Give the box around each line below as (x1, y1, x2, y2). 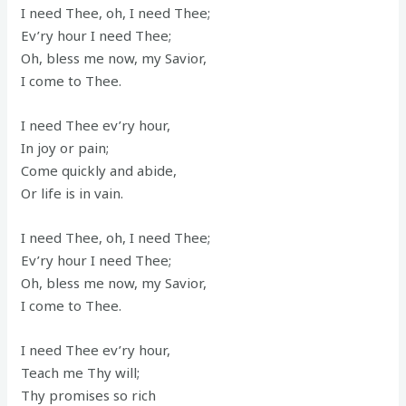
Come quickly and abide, (21, 160, 178, 179)
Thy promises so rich (21, 385, 157, 404)
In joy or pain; (21, 138, 110, 157)
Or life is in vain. (21, 183, 124, 202)
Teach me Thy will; (21, 362, 140, 382)
